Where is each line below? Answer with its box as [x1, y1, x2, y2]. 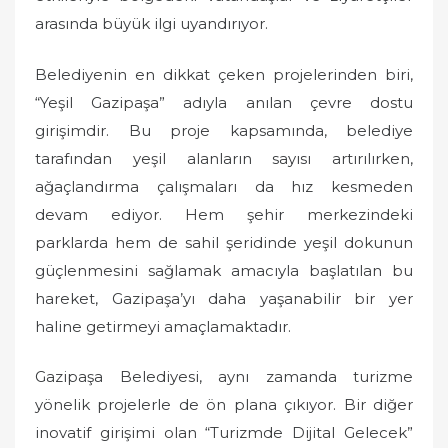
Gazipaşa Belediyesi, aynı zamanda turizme [35, 367, 413, 387]
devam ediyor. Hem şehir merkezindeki [35, 204, 413, 224]
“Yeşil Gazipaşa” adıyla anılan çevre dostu [35, 92, 413, 112]
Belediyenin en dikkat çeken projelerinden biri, [35, 64, 413, 84]
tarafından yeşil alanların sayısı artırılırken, [35, 148, 413, 168]
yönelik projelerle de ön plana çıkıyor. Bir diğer [35, 395, 413, 415]
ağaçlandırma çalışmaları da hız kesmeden [35, 176, 413, 196]
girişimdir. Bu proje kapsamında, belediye [35, 120, 413, 140]
